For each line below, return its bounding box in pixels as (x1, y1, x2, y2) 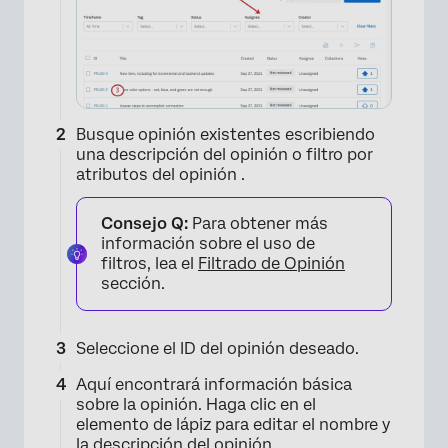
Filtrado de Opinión (198, 254, 345, 274)
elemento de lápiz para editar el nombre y (76, 415, 390, 435)
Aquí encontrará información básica (76, 375, 352, 395)
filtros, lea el (101, 254, 198, 274)
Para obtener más (188, 214, 328, 234)
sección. (101, 274, 165, 294)
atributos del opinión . (76, 165, 245, 185)
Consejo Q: (101, 214, 188, 234)
